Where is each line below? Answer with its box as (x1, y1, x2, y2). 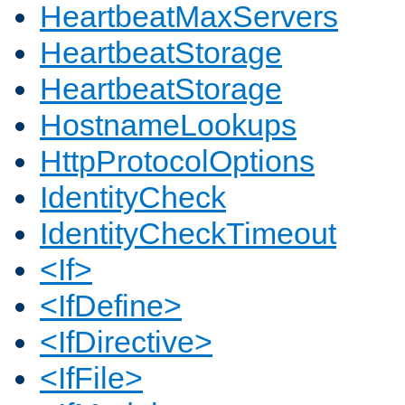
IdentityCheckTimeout (40, 216, 336, 251)
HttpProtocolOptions (40, 144, 315, 179)
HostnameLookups (40, 108, 297, 143)
